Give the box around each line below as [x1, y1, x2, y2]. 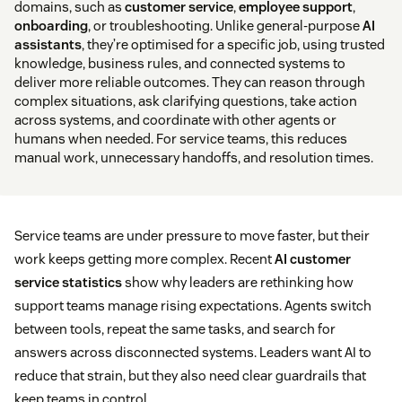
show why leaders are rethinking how [122, 273, 354, 291]
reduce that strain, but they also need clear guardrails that [14, 366, 366, 384]
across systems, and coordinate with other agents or [14, 110, 336, 128]
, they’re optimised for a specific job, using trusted [82, 35, 385, 53]
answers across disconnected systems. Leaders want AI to [14, 343, 371, 361]
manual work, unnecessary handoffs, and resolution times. [14, 148, 373, 166]
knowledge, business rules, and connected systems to [14, 54, 345, 72]
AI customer [275, 249, 351, 267]
